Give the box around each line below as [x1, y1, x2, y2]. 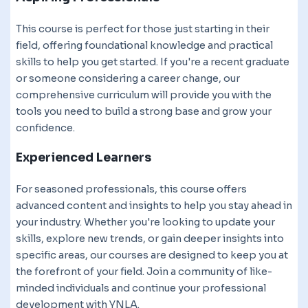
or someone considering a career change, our [16, 71, 240, 85]
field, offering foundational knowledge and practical [16, 38, 273, 52]
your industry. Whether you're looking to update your [16, 215, 275, 228]
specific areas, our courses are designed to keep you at [16, 248, 288, 261]
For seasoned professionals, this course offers [16, 182, 247, 195]
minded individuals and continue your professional [16, 281, 266, 294]
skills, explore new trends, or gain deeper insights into [16, 232, 284, 245]
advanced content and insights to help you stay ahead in [16, 199, 292, 212]
